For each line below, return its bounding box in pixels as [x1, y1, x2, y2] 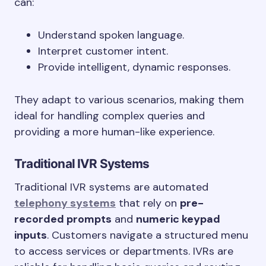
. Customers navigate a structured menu [47, 228, 248, 242]
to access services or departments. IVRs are [14, 244, 233, 258]
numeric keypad [136, 212, 220, 226]
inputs [14, 228, 47, 242]
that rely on [116, 196, 180, 210]
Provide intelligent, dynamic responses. [38, 60, 230, 74]
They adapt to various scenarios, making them [14, 93, 244, 107]
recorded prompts [14, 212, 112, 226]
